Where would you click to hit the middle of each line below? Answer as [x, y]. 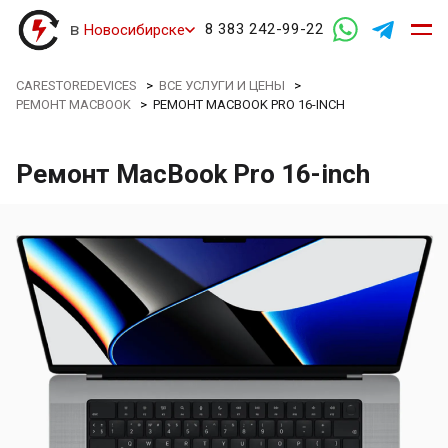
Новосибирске [134, 29]
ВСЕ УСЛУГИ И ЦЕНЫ [222, 85]
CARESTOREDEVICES [77, 85]
